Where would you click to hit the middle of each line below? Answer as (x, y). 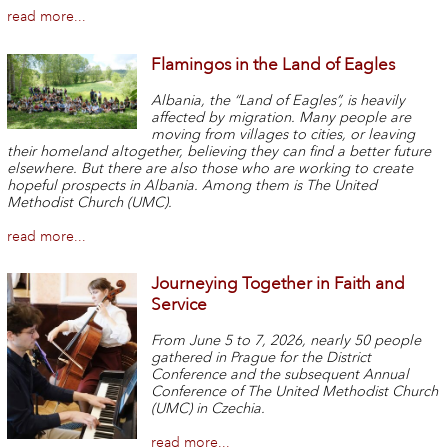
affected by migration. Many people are (281, 117)
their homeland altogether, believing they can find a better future (218, 151)
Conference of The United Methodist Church (295, 392)
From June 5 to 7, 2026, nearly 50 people (286, 341)
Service (179, 305)
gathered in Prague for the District (261, 358)
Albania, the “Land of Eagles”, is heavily (278, 100)
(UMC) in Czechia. (208, 409)
